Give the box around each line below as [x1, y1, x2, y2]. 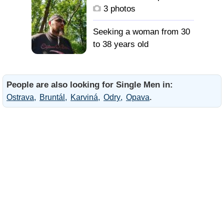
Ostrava [6, 93, 34, 101]
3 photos [101, 4, 135, 13]
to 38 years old [93, 39, 148, 49]
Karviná [70, 93, 98, 101]
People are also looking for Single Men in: [6, 80, 173, 89]
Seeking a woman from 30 [93, 27, 190, 36]
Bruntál [39, 93, 65, 101]
